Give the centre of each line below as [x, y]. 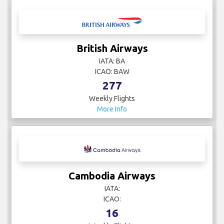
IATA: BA [112, 61]
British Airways [112, 48]
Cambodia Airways [112, 175]
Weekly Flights [112, 98]
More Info [112, 109]
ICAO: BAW [112, 71]
